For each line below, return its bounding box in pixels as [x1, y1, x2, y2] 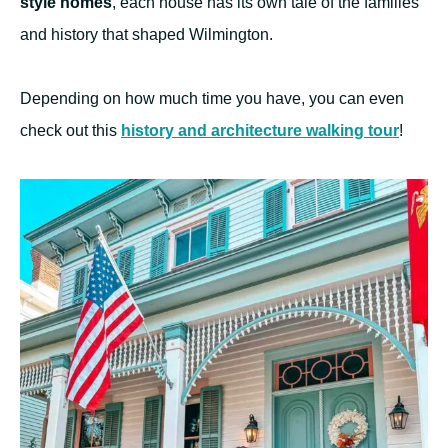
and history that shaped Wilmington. [20, 26, 273, 44]
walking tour [302, 122, 399, 140]
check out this [20, 122, 121, 140]
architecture [211, 122, 302, 140]
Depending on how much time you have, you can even [20, 90, 404, 108]
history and [121, 122, 211, 140]
